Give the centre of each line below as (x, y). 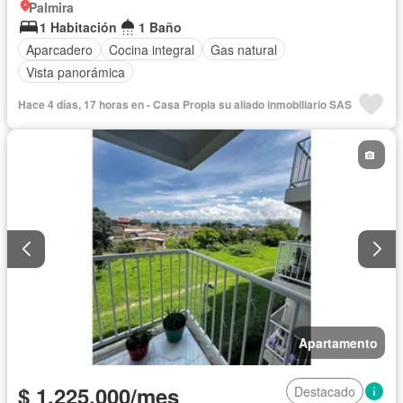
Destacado (325, 391)
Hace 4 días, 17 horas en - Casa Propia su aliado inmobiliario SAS (185, 105)
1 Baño (160, 27)
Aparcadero (59, 49)
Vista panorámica (76, 72)
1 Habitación (78, 27)
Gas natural (244, 49)
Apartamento (338, 342)
